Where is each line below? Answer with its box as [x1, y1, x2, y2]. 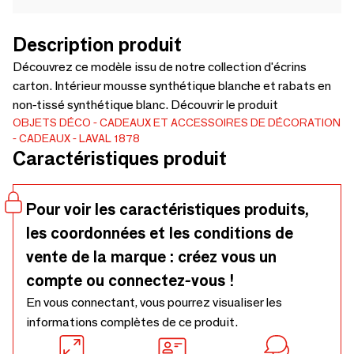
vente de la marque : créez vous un [26, 247, 277, 266]
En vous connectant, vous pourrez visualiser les [26, 295, 282, 310]
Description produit [13, 33, 182, 56]
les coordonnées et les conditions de [26, 224, 293, 243]
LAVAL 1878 [79, 131, 140, 145]
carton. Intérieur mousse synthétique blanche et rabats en [13, 78, 331, 93]
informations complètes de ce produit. [26, 314, 238, 330]
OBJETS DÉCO [13, 115, 91, 130]
